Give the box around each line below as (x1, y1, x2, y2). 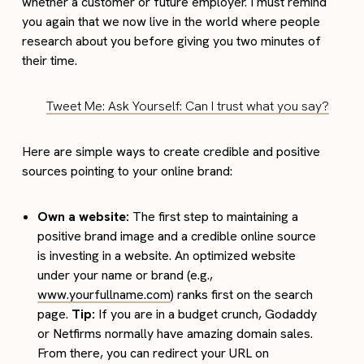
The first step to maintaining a (129, 207, 299, 225)
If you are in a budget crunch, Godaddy (95, 305, 318, 323)
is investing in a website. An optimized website (37, 246, 297, 264)
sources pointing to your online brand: (22, 162, 233, 180)
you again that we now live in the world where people (22, 12, 321, 30)
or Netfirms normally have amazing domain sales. (37, 324, 314, 342)
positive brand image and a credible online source (37, 227, 317, 245)
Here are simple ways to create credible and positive (22, 142, 321, 160)
